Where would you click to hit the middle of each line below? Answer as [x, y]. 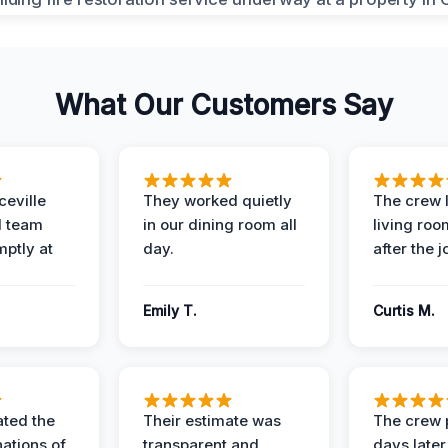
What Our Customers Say [224, 105]
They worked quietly [217, 200]
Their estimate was [212, 420]
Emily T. [170, 310]
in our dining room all [220, 224]
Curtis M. [404, 310]
